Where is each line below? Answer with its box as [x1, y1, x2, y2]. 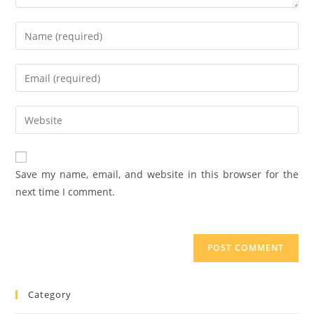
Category [28, 288, 72, 301]
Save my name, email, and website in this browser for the [15, 168, 299, 182]
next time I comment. [15, 185, 116, 199]
